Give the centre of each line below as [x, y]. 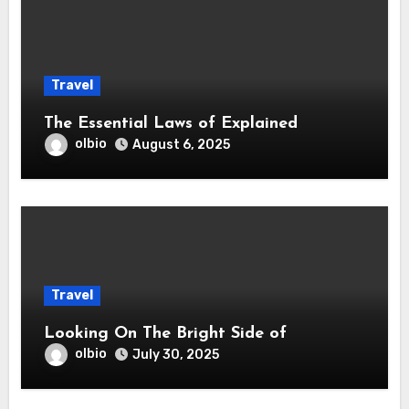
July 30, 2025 [175, 354]
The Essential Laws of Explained [259, 123]
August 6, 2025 [181, 144]
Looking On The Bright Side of [165, 333]
